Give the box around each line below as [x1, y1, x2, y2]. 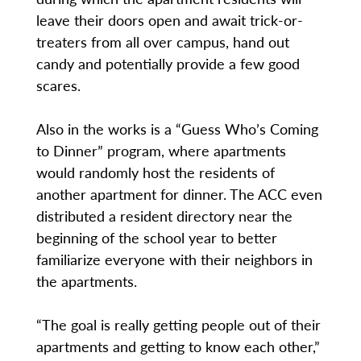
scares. [35, 75, 81, 96]
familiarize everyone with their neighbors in [35, 249, 313, 270]
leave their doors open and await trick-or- [35, 10, 303, 31]
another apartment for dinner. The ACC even [35, 184, 322, 205]
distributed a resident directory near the [35, 205, 293, 226]
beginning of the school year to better [35, 227, 277, 248]
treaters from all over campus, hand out [35, 31, 289, 52]
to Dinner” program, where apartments [35, 140, 286, 161]
